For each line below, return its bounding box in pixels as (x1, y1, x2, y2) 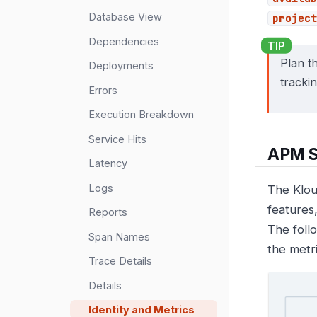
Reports (88, 206, 127, 219)
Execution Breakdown (88, 108, 194, 121)
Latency (88, 157, 127, 170)
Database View (88, 11, 162, 23)
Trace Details (88, 255, 152, 267)
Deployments (88, 59, 154, 72)
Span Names (88, 230, 150, 243)
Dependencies (88, 35, 159, 47)
